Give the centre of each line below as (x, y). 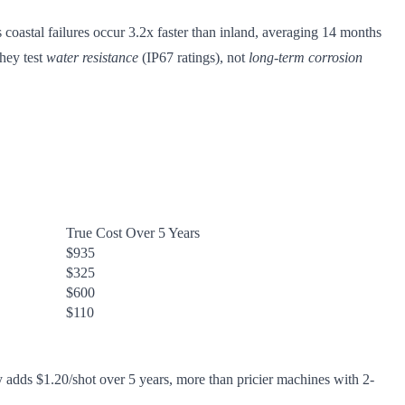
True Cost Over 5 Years (133, 232)
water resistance (92, 57)
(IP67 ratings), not (193, 57)
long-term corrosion (306, 57)
